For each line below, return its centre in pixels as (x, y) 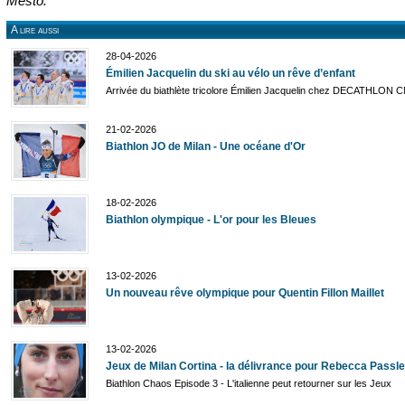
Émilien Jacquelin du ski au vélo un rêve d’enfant (231, 73)
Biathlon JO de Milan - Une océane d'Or (206, 146)
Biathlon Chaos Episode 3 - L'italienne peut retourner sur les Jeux (249, 383)
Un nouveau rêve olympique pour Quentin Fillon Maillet (245, 292)
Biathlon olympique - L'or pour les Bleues (211, 219)
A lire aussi (35, 29)
